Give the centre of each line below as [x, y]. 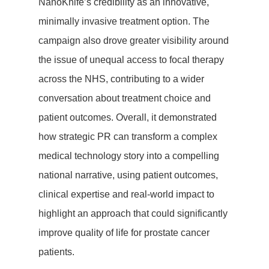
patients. [56, 252]
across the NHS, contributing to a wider [121, 79]
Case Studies [209, 102]
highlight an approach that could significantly [133, 213]
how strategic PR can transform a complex [128, 136]
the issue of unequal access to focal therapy [131, 59]
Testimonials [205, 134]
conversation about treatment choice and [125, 98]
